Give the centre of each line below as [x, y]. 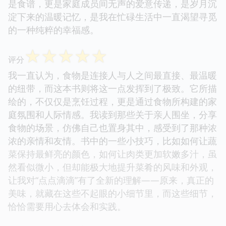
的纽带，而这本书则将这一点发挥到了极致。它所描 [112, 88]
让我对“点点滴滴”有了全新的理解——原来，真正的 [111, 180]
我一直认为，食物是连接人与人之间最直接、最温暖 [112, 75]
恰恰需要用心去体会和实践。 [67, 206]
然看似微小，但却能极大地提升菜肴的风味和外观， [112, 167]
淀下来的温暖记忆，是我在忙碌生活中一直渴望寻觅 [112, 16]
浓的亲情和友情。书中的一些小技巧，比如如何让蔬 [112, 140]
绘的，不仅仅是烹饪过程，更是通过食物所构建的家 [112, 101]
